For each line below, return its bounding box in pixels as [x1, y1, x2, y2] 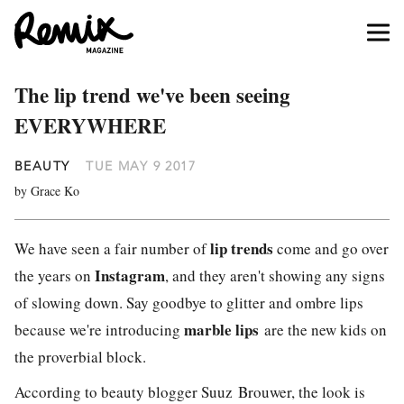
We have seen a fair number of [14, 238, 210, 259]
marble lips [184, 318, 264, 341]
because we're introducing [14, 319, 184, 340]
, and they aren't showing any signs [165, 265, 385, 286]
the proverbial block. [14, 346, 151, 367]
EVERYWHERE [14, 110, 166, 141]
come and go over [273, 238, 389, 259]
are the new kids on [264, 319, 387, 340]
